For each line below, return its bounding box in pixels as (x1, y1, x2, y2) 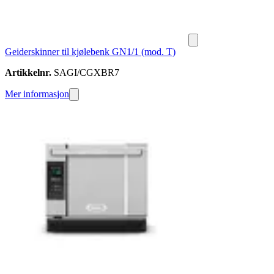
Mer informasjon (5, 89, 69, 100)
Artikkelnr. (5, 67, 51, 78)
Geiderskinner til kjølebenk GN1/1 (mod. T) (5, 46, 176, 57)
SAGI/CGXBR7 (51, 67, 119, 78)
